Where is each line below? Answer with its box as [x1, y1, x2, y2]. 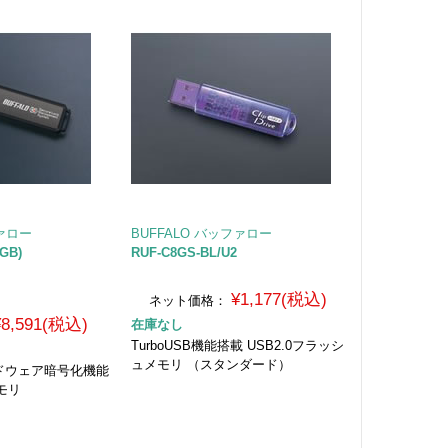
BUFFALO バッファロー [130, 225, 272, 241]
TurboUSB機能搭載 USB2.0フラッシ [130, 337, 344, 353]
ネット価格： [149, 292, 228, 308]
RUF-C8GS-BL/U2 [130, 244, 237, 260]
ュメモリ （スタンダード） [130, 356, 291, 372]
